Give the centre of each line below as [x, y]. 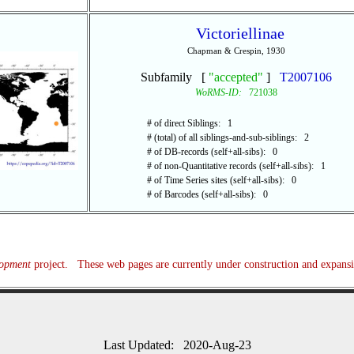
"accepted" [235, 77]
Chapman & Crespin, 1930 [236, 51]
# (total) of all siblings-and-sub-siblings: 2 [228, 137]
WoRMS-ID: [218, 92]
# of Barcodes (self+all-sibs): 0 [207, 194]
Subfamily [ [174, 77]
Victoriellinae [240, 33]
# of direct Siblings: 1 [189, 123]
